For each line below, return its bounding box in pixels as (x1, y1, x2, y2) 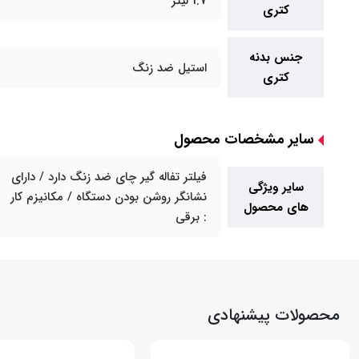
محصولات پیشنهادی (208, 303, 340, 328)
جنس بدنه (249, 48, 302, 67)
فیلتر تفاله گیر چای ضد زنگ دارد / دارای (11, 167, 207, 187)
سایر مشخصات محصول (174, 128, 314, 151)
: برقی (175, 208, 207, 227)
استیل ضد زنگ (132, 58, 207, 78)
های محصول (243, 197, 309, 217)
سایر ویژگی (248, 177, 304, 197)
